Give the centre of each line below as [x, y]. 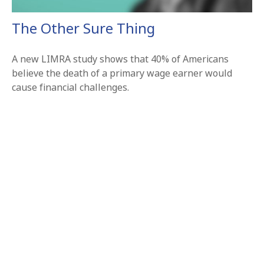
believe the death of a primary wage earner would [122, 73]
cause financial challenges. [70, 88]
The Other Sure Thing [83, 28]
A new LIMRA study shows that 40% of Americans [120, 59]
